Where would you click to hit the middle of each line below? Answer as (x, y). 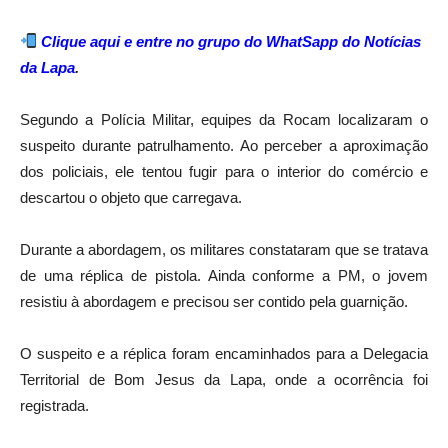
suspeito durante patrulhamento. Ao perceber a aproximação (224, 145)
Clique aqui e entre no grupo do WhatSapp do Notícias (231, 41)
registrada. (54, 405)
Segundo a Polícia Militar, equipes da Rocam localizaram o (224, 119)
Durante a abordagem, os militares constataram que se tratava (224, 249)
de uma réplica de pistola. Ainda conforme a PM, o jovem (224, 275)
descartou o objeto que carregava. (131, 197)
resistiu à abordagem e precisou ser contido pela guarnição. (214, 301)
